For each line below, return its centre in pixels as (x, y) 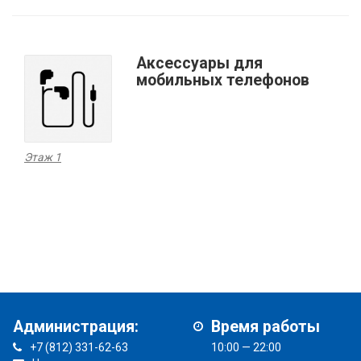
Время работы (266, 326)
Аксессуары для (200, 63)
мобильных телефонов (223, 80)
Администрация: (76, 326)
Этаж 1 (43, 157)
